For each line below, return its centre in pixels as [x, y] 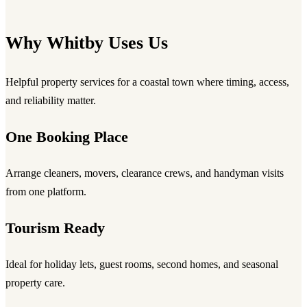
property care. [35, 283]
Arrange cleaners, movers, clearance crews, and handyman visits [145, 173]
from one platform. [46, 192]
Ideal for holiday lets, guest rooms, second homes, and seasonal [142, 265]
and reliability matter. [51, 101]
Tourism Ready [55, 228]
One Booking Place [67, 137]
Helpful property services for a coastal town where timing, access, [147, 82]
